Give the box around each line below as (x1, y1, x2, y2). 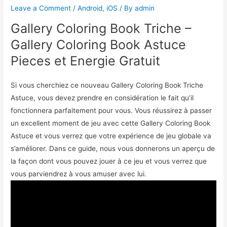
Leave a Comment (11, 4, 71, 13)
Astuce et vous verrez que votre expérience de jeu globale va (11, 132, 212, 140)
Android (78, 4, 103, 13)
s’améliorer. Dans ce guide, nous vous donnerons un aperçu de (11, 144, 215, 153)
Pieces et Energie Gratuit (11, 53, 161, 69)
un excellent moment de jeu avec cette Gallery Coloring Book (11, 119, 211, 128)
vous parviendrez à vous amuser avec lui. (11, 170, 147, 178)
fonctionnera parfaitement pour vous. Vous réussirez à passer (11, 106, 212, 115)
